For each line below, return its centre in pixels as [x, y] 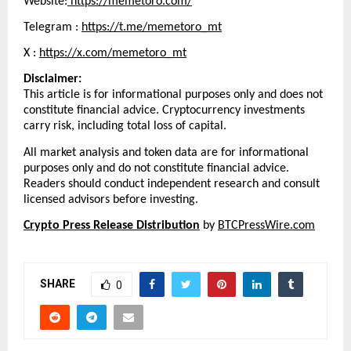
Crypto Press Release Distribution [112, 226]
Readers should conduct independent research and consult [172, 184]
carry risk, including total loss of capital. [125, 127]
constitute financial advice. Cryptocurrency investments [164, 111]
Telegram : [52, 27]
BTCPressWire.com [266, 226]
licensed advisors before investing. [111, 199]
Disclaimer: [52, 80]
